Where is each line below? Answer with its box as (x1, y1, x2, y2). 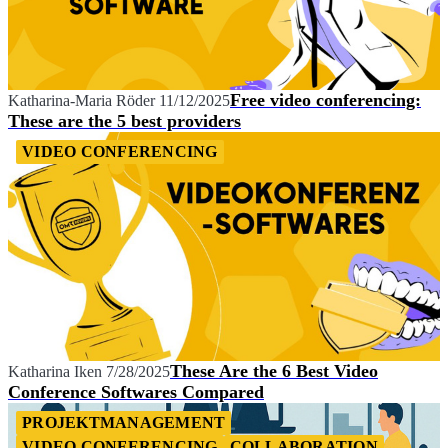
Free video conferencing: (230, 90, 421, 111)
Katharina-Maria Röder (8, 92, 155, 110)
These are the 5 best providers (8, 111, 241, 132)
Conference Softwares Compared (8, 381, 264, 402)
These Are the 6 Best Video (170, 360, 378, 381)
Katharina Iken (8, 362, 102, 380)
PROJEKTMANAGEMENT (22, 413, 226, 431)
